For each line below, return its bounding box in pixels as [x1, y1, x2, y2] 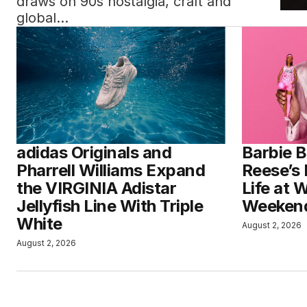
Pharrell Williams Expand [16, 160, 206, 180]
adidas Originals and [16, 143, 172, 162]
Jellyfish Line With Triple [16, 196, 204, 216]
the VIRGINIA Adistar [16, 178, 177, 198]
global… [16, 10, 69, 26]
